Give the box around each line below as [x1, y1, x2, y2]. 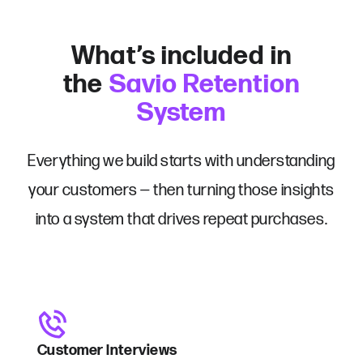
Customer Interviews [36, 342, 177, 360]
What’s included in [71, 40, 292, 72]
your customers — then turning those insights [28, 180, 335, 200]
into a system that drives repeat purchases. [35, 209, 328, 229]
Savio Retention [109, 68, 300, 100]
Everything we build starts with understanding [28, 151, 335, 171]
